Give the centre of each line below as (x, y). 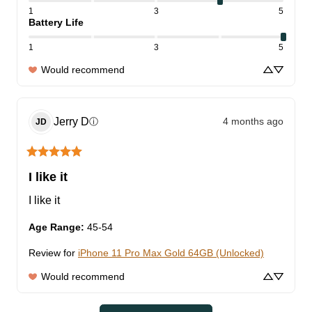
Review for (52, 252)
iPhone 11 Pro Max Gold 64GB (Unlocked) (171, 252)
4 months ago (253, 122)
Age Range (55, 227)
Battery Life (56, 22)
